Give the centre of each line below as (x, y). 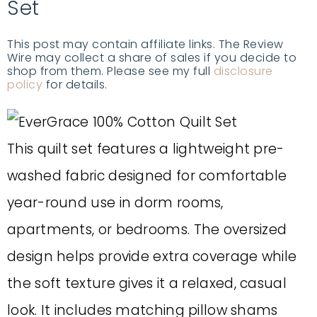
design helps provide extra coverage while (152, 257)
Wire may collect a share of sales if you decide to (152, 58)
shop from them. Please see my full (110, 71)
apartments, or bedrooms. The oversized (147, 230)
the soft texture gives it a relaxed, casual (147, 283)
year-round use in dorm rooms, (115, 203)
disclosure (243, 71)
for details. (75, 85)
